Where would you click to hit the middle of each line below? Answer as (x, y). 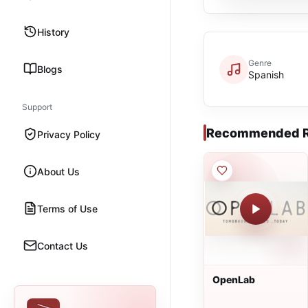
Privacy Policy (69, 134)
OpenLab (234, 279)
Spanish (266, 75)
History (53, 32)
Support (37, 107)
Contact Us (63, 245)
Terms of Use (67, 208)
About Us (58, 171)
